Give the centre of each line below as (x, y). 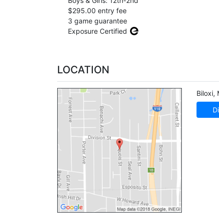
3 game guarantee (96, 21)
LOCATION (83, 70)
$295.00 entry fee (96, 11)
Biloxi (205, 93)
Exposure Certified (97, 31)
